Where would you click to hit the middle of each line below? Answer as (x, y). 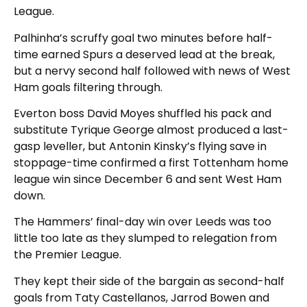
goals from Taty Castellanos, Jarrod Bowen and (142, 297)
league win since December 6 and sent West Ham (148, 180)
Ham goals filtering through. (88, 87)
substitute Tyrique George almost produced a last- (151, 130)
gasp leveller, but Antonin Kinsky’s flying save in (140, 147)
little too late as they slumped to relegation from (145, 238)
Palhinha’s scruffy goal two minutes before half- (143, 38)
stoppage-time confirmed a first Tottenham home (151, 163)
